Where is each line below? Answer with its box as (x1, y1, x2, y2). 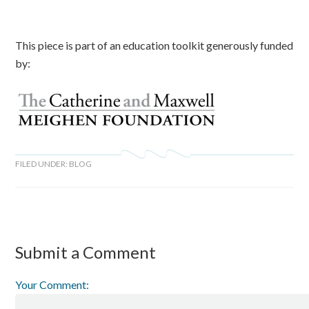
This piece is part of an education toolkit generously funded (15, 38, 294, 52)
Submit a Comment (15, 241, 157, 262)
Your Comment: (15, 277, 90, 291)
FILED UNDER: (15, 158, 70, 169)
